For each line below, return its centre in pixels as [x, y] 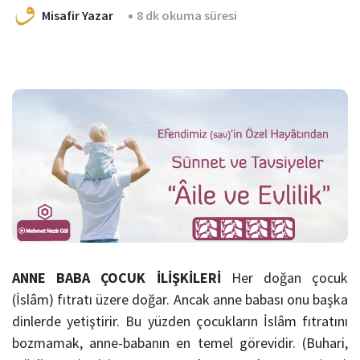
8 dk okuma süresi [187, 15]
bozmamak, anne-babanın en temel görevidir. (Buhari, [180, 343]
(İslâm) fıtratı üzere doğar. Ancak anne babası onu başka [180, 300]
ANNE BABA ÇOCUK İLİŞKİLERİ [117, 278]
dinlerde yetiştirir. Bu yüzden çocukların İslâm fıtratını [180, 321]
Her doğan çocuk [284, 278]
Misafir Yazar [78, 15]
